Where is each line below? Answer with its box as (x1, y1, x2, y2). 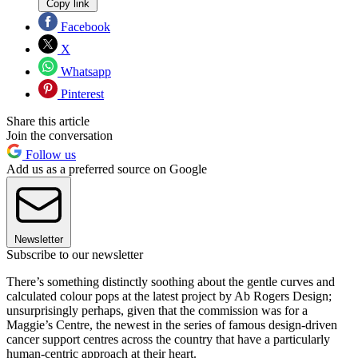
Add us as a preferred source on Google (6, 162, 207, 177)
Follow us (22, 148, 76, 162)
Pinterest (58, 87, 104, 101)
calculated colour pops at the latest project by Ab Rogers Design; (6, 289, 332, 304)
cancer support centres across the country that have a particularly (6, 332, 330, 347)
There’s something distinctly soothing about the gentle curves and (6, 275, 335, 289)
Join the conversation (6, 129, 113, 143)
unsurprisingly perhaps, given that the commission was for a (6, 304, 308, 318)
